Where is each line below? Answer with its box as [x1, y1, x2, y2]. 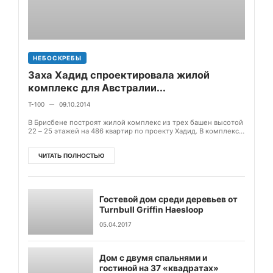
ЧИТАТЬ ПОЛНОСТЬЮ [38, 152, 104, 160]
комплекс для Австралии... [28, 82, 166, 94]
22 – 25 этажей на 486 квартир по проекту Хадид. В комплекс [28, 127, 239, 136]
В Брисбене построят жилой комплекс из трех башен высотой [28, 118, 243, 127]
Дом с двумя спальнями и [99, 253, 208, 263]
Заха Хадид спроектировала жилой [28, 69, 210, 82]
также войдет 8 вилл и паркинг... [28, 135, 140, 144]
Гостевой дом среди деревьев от [99, 194, 238, 205]
